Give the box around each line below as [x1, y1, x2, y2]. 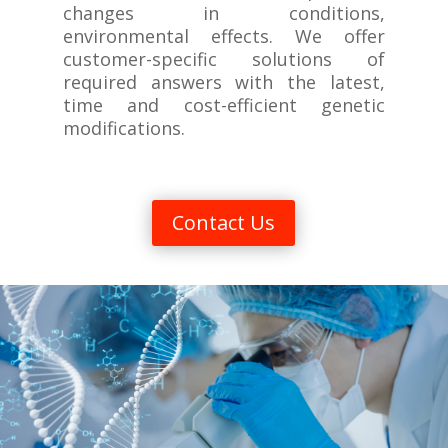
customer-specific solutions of [62, 47, 386, 71]
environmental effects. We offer [62, 24, 386, 48]
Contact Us [172, 209, 276, 236]
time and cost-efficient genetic [62, 93, 386, 117]
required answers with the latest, [62, 70, 386, 94]
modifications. [62, 116, 185, 140]
